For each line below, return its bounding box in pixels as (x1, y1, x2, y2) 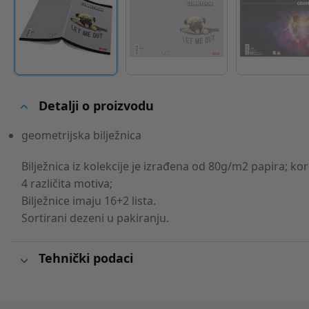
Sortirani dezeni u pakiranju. (21, 210, 170, 226)
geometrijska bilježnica (21, 127, 142, 143)
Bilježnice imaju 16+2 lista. (21, 193, 157, 209)
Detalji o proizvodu (38, 97, 154, 114)
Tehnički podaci (38, 249, 133, 266)
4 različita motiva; (21, 176, 113, 192)
